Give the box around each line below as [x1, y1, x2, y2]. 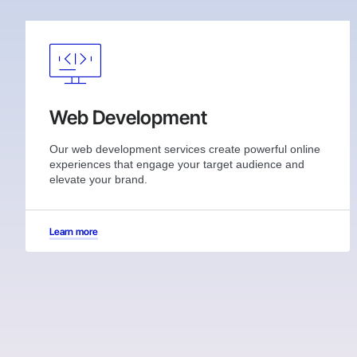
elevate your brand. [49, 172, 147, 186]
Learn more [49, 225, 98, 237]
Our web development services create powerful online [49, 142, 320, 155]
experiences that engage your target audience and [49, 157, 304, 171]
